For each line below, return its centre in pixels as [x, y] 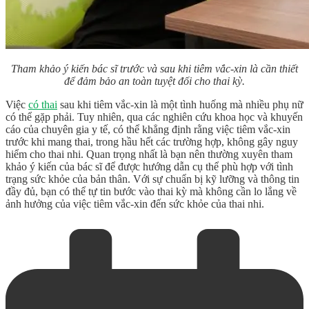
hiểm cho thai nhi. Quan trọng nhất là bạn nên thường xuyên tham [149, 154]
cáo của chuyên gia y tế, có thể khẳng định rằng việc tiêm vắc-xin [148, 129]
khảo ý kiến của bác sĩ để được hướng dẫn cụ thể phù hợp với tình [149, 166]
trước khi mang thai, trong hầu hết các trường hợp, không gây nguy [152, 141]
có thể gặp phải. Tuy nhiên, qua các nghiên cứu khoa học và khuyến [154, 117]
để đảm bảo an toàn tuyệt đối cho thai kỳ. [154, 81]
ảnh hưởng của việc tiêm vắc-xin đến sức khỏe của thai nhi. [135, 203]
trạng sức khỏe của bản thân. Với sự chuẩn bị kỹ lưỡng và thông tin [152, 179]
